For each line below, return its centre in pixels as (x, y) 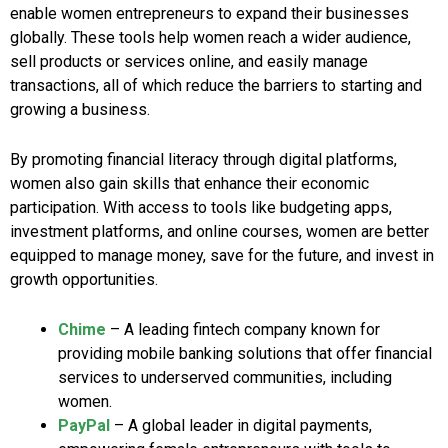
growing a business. (80, 109)
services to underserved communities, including (225, 377)
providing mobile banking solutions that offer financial (245, 353)
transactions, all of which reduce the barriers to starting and (216, 85)
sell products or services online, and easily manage (189, 61)
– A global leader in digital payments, (241, 425)
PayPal (84, 425)
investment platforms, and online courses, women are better (219, 231)
